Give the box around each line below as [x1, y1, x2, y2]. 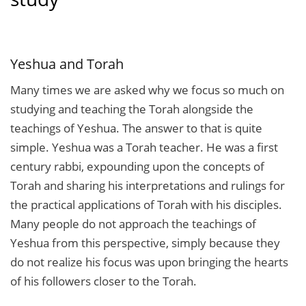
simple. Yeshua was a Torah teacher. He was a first [10, 139, 278, 155]
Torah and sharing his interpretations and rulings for [10, 177, 285, 193]
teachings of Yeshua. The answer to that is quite [10, 120, 262, 136]
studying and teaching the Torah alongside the [10, 100, 253, 117]
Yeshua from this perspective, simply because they [10, 234, 280, 251]
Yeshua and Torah [10, 54, 124, 73]
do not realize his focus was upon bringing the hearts [10, 253, 288, 270]
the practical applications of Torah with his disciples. [10, 196, 282, 212]
